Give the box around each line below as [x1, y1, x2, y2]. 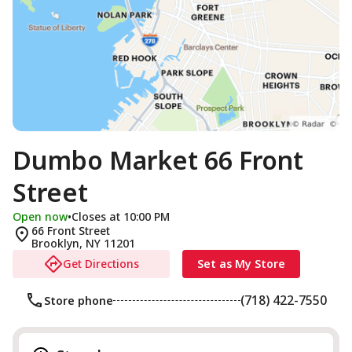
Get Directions [62, 256, 139, 271]
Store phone [44, 292, 113, 308]
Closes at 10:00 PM [71, 209, 170, 224]
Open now [13, 209, 68, 224]
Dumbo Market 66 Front [13, 143, 303, 177]
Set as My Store [197, 256, 285, 271]
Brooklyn [31, 236, 79, 251]
